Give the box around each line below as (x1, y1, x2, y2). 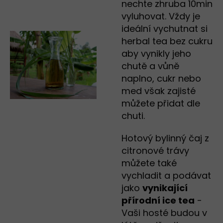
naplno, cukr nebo (121, 72, 201, 85)
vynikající (142, 182, 188, 195)
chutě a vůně (121, 60, 179, 73)
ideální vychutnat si (121, 22, 208, 35)
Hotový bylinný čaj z (121, 132, 209, 145)
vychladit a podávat (121, 169, 211, 182)
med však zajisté (121, 85, 196, 98)
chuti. (121, 110, 145, 122)
